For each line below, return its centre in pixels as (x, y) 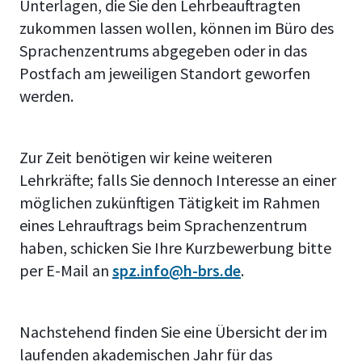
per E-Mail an (66, 270)
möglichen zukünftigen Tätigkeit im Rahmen (170, 202)
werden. (46, 96)
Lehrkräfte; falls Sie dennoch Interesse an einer (178, 180)
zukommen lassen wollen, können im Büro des (177, 28)
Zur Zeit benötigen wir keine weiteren (146, 157)
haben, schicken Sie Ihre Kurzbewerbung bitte (175, 248)
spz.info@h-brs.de (177, 270)
